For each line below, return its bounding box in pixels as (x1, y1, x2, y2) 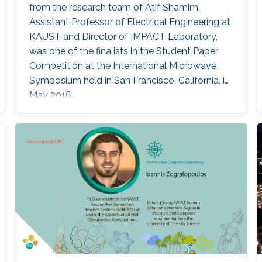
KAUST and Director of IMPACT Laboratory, (29, 31, 218, 43)
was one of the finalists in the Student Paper (29, 46, 218, 57)
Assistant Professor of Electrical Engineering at (29, 16, 230, 28)
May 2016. (29, 89, 73, 101)
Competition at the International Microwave (29, 60, 216, 72)
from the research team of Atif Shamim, (29, 2, 200, 13)
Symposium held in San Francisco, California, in (29, 75, 230, 87)
